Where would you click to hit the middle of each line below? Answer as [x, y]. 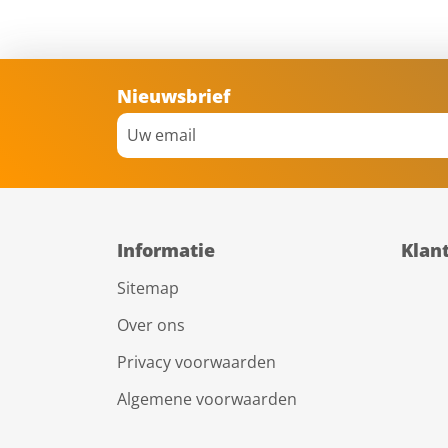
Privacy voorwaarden [196, 361]
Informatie [166, 249]
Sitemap [148, 287]
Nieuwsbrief [173, 95]
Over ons [151, 324]
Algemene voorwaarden [207, 398]
